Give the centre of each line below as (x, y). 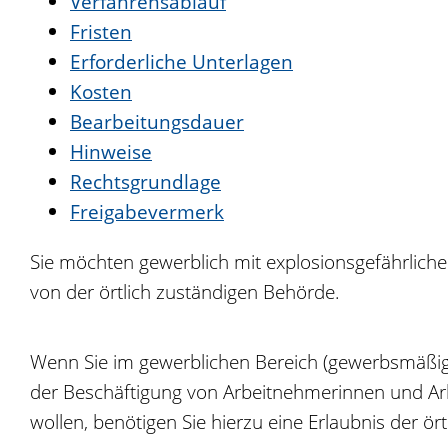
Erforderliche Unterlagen (181, 61)
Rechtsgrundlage (145, 181)
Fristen (101, 31)
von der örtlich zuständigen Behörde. (185, 291)
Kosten (101, 91)
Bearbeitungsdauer (157, 121)
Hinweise (111, 151)
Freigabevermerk (147, 211)
